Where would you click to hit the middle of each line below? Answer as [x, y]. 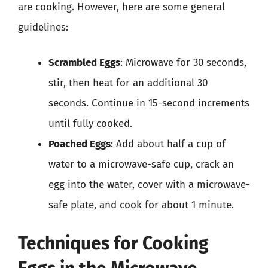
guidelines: [43, 27]
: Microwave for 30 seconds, [183, 63]
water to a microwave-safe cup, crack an [141, 164]
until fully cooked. [90, 124]
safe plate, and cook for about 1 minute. [141, 205]
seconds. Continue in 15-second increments [149, 103]
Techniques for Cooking [113, 243]
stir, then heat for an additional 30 [128, 83]
